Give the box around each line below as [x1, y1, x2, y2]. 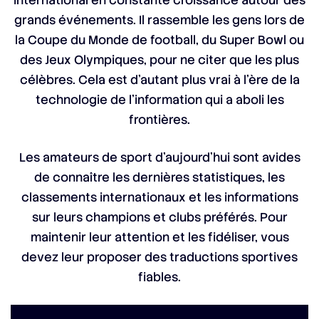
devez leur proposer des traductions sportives [21, 249, 298, 265]
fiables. [138, 269, 181, 285]
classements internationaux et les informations [21, 189, 298, 205]
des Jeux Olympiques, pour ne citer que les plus [20, 52, 299, 68]
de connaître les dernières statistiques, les [34, 169, 285, 185]
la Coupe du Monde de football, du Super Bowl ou [15, 32, 304, 48]
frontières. [129, 112, 190, 127]
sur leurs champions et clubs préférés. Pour [31, 209, 288, 225]
